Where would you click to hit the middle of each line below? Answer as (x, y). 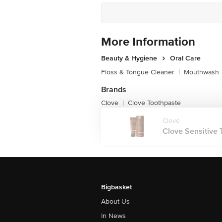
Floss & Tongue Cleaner (138, 72)
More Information (148, 42)
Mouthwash (201, 72)
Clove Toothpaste (154, 103)
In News (113, 216)
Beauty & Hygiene (129, 58)
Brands (114, 90)
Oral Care (185, 58)
